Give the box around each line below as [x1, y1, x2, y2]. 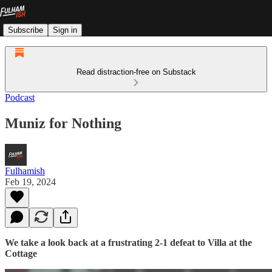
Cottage [5, 248, 37, 259]
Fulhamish [5, 165, 45, 176]
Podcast [5, 92, 35, 103]
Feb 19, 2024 [5, 176, 56, 187]
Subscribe [8, 25, 43, 35]
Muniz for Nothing [5, 115, 121, 131]
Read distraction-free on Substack [76, 67, 196, 76]
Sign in [53, 25, 77, 35]
